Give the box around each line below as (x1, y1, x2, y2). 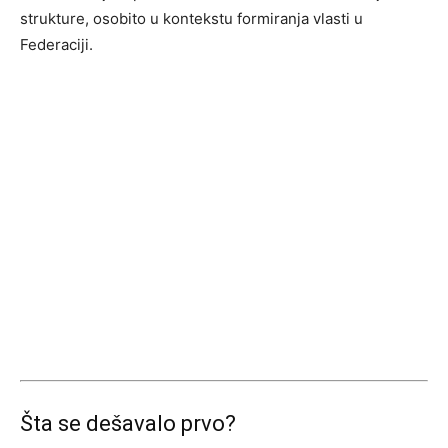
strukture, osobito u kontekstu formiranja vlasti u (20, 8, 363, 28)
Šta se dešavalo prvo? (20, 410, 236, 436)
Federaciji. (20, 34, 93, 54)
